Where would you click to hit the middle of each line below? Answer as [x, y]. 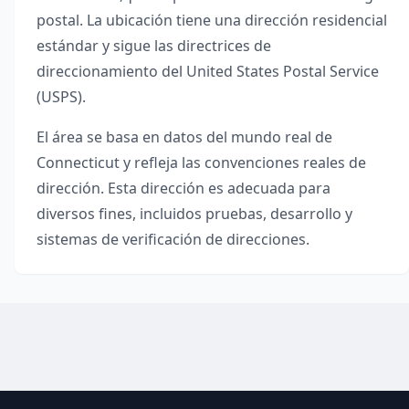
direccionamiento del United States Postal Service [208, 71]
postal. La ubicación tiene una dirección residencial [212, 20]
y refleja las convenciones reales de [245, 163]
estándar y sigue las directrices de [154, 46]
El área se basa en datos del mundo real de [184, 137]
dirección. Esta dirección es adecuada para [184, 188]
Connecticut [78, 163]
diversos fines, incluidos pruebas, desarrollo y [194, 214]
